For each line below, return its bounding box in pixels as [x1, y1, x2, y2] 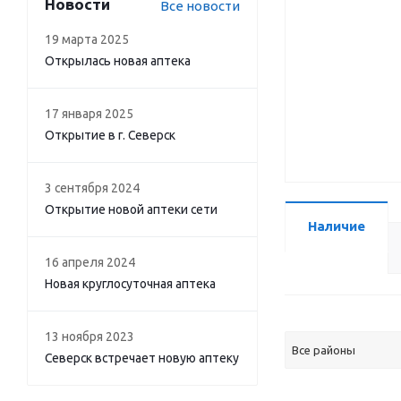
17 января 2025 [45, 107, 133, 121]
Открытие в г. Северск [45, 128, 175, 142]
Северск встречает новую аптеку [45, 351, 239, 365]
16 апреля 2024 [45, 255, 135, 269]
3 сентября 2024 [45, 181, 140, 195]
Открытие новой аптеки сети [45, 202, 218, 217]
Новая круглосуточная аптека [45, 277, 216, 291]
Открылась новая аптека [45, 54, 191, 68]
